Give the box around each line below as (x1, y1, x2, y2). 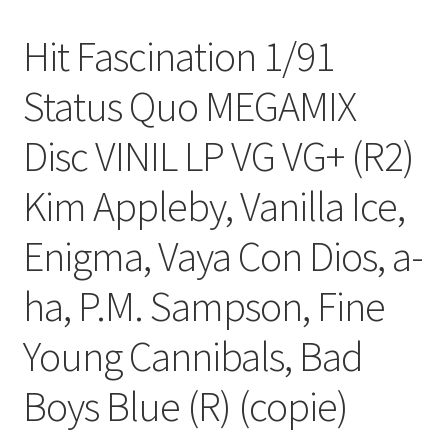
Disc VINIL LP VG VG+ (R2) (22, 129, 414, 182)
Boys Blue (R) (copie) (22, 379, 348, 432)
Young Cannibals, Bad (22, 329, 363, 382)
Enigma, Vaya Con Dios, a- (22, 229, 423, 282)
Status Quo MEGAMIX (22, 79, 356, 132)
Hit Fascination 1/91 (22, 29, 334, 82)
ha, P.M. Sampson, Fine (22, 279, 385, 332)
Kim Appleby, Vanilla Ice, (22, 179, 405, 232)
